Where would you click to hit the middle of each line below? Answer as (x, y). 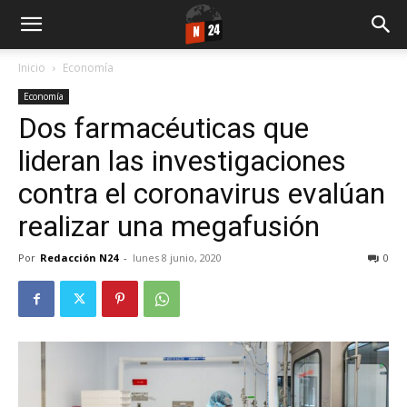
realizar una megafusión (169, 226)
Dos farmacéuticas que (164, 128)
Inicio (32, 68)
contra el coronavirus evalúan (202, 194)
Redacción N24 (79, 258)
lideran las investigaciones (182, 161)
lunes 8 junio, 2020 (177, 258)
